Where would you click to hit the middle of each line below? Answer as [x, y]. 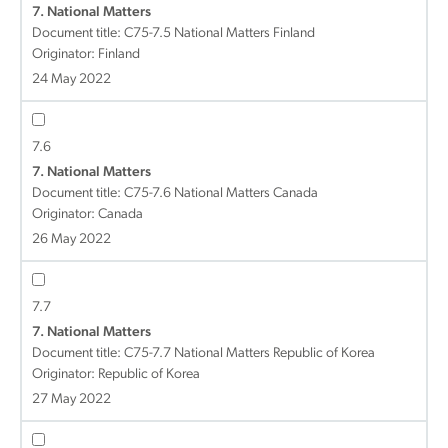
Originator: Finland [86, 54]
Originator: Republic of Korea [116, 374]
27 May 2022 [71, 399]
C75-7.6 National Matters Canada [221, 193]
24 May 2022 [71, 79]
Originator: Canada [87, 214]
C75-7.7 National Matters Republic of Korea [249, 353]
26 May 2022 [71, 239]
